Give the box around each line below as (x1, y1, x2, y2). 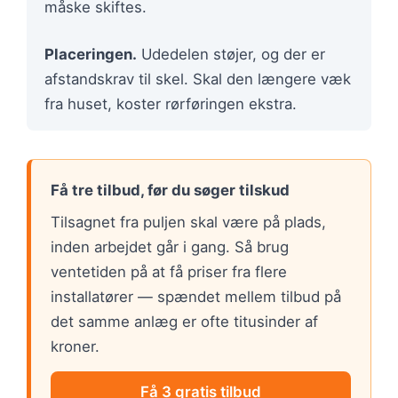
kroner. (51, 338, 99, 356)
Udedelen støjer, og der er (137, 45, 325, 64)
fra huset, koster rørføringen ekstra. (44, 95, 297, 114)
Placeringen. (44, 45, 137, 64)
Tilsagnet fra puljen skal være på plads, (51, 213, 326, 232)
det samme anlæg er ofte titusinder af (51, 313, 318, 331)
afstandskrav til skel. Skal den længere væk (44, 70, 351, 89)
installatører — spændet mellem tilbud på (51, 288, 341, 306)
